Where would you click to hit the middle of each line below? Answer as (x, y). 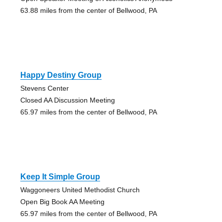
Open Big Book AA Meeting (62, 202)
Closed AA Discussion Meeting (67, 100)
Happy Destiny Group (61, 75)
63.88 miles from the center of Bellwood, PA (88, 11)
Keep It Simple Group (60, 177)
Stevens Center (44, 88)
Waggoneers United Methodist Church (80, 190)
